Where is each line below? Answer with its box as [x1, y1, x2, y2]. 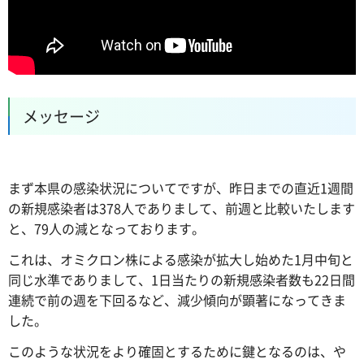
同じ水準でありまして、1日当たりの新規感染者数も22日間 [8, 270, 355, 290]
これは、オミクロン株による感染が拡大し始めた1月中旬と [8, 249, 353, 270]
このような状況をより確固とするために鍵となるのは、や [8, 340, 346, 361]
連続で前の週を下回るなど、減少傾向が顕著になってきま [8, 290, 346, 310]
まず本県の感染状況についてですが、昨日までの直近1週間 [8, 178, 353, 198]
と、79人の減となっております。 [8, 219, 205, 239]
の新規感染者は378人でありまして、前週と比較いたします [8, 198, 355, 219]
